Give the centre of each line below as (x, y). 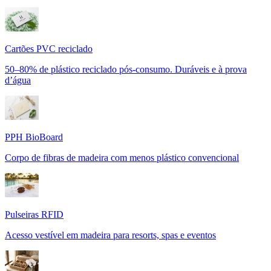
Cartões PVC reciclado (49, 48)
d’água (18, 80)
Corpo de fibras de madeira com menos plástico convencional (122, 157)
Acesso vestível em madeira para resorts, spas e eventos (110, 235)
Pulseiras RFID (34, 214)
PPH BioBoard (34, 137)
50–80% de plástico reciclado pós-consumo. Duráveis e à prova (126, 69)
